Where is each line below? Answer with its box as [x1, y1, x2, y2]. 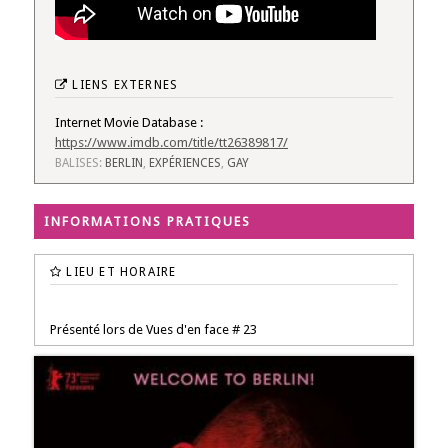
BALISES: [55, 156, 105, 171]
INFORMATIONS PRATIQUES [44, 214, 251, 230]
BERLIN [105, 156, 143, 171]
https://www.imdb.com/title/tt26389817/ [55, 135, 288, 151]
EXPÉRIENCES [149, 156, 221, 171]
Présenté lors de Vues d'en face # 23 [50, 322, 257, 338]
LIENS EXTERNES [68, 78, 179, 93]
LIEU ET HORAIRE [62, 265, 177, 280]
